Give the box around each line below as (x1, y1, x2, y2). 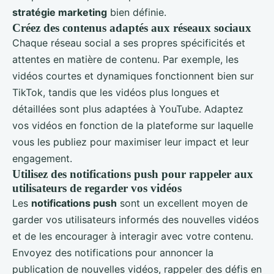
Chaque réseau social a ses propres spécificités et (12, 36, 245, 49)
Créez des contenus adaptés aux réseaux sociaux (12, 21, 251, 34)
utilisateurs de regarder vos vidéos (12, 181, 182, 194)
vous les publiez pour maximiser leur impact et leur (12, 135, 249, 148)
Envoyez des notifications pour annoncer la (12, 246, 213, 259)
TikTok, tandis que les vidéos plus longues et (12, 86, 220, 98)
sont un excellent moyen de (117, 196, 248, 209)
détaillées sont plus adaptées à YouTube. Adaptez (12, 102, 243, 115)
